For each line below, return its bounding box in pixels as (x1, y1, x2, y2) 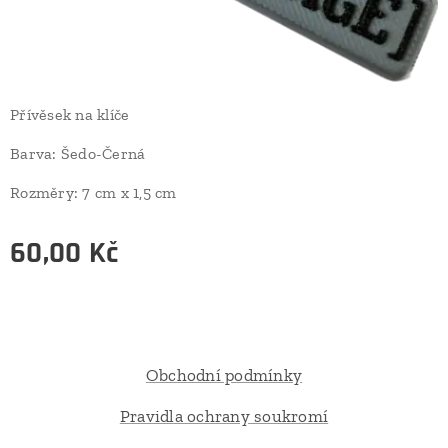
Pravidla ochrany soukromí (119, 406, 329, 427)
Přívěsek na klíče (10, 105, 130, 125)
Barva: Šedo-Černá (10, 144, 146, 164)
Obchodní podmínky (145, 365, 303, 386)
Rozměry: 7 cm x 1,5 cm (10, 183, 177, 203)
